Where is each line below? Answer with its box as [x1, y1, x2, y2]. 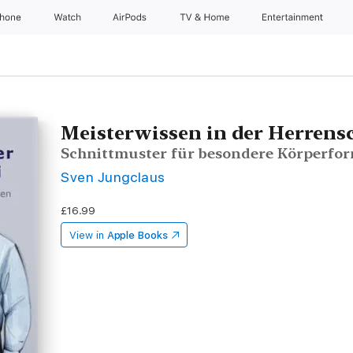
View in [69, 229, 104, 241]
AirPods [113, 12, 150, 23]
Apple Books [106, 229, 168, 241]
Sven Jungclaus [61, 169, 165, 185]
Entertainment [262, 12, 326, 23]
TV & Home [179, 12, 232, 23]
